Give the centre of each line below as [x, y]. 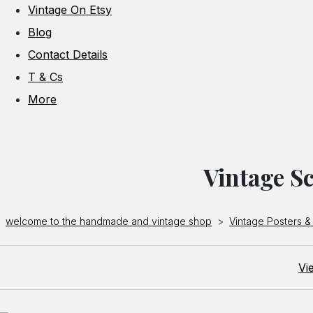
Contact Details [68, 54]
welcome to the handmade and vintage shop [109, 221]
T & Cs [45, 77]
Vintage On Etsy [70, 9]
